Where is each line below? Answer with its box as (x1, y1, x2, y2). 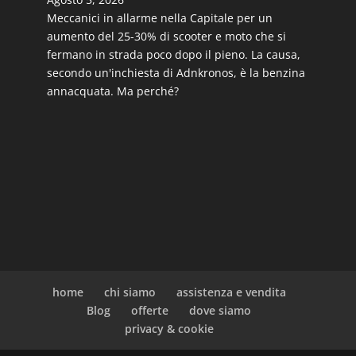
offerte (131, 302, 169, 318)
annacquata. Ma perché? (46, 83, 179, 99)
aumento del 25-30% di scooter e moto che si (46, 29, 286, 44)
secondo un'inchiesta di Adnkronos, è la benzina (46, 65, 305, 80)
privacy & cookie (124, 320, 214, 336)
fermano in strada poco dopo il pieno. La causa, (46, 47, 300, 62)
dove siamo (189, 302, 252, 318)
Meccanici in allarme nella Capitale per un (46, 10, 273, 25)
